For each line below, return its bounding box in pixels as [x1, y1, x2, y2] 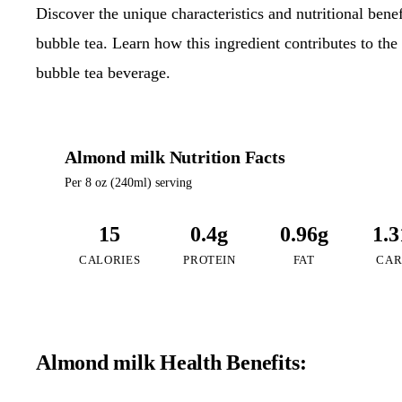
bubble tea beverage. [36, 64, 170, 83]
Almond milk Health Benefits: [36, 351, 307, 375]
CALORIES [79, 253, 141, 267]
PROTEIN [183, 253, 236, 267]
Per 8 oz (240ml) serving [65, 176, 192, 190]
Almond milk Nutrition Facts [65, 147, 285, 168]
